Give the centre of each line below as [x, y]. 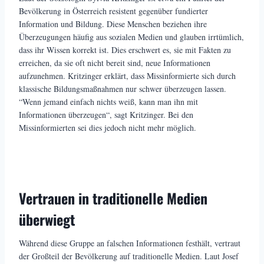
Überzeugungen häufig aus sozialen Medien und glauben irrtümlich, [131, 37]
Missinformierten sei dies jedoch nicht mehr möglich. [108, 127]
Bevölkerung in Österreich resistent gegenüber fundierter [113, 11]
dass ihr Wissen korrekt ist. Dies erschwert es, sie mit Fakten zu [125, 49]
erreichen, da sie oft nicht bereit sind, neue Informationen [115, 62]
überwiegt [47, 219]
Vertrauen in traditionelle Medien [113, 198]
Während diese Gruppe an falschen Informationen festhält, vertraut [130, 243]
